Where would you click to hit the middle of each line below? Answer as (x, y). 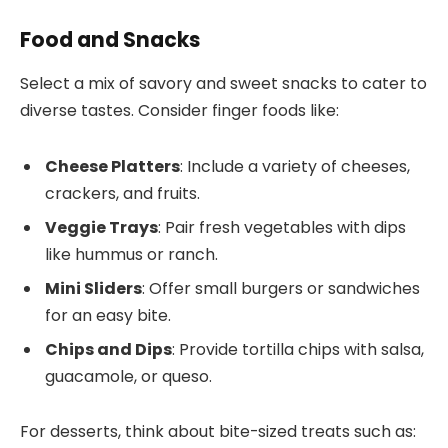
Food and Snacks (110, 39)
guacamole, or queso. (128, 376)
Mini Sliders (93, 288)
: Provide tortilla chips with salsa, (298, 349)
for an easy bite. (108, 315)
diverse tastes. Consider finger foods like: (179, 111)
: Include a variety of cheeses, (295, 166)
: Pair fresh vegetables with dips (282, 227)
